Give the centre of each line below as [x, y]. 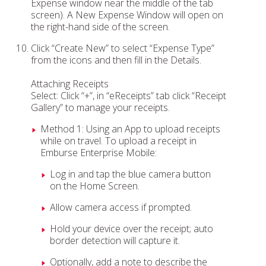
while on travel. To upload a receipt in [118, 141]
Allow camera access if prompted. [121, 207]
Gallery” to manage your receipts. [100, 107]
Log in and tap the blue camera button [130, 174]
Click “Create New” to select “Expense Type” [123, 48]
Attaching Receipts [70, 84]
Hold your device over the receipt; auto [132, 229]
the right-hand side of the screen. [100, 27]
